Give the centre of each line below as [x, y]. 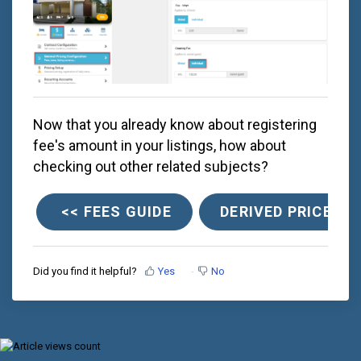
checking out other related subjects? [151, 166]
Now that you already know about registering [175, 124]
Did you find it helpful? [85, 271]
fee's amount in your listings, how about [160, 145]
